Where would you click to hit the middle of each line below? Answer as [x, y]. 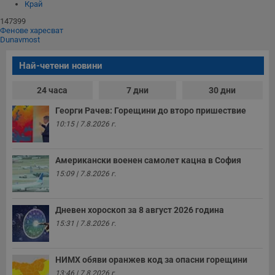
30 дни [223, 90]
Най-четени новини [61, 65]
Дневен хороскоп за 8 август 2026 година [140, 210]
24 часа [52, 90]
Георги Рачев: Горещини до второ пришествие [151, 110]
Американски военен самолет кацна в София [148, 160]
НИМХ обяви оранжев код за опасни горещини [151, 259]
